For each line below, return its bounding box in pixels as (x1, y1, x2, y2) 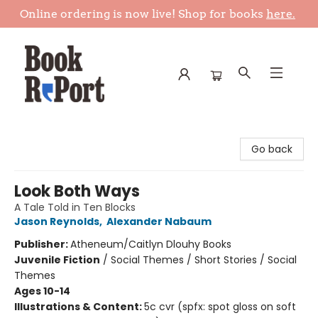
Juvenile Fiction (14, 253, 100, 267)
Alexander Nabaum (106, 214, 212, 229)
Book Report (11, 126, 70, 141)
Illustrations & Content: (14, 300, 144, 314)
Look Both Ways (14, 180, 140, 202)
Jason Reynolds (14, 214, 99, 229)
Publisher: (14, 237, 70, 251)
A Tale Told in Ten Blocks (14, 200, 136, 214)
